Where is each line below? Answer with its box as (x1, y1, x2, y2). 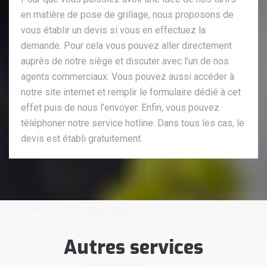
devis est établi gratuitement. (21, 132, 142, 144)
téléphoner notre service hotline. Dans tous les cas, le (21, 117, 244, 129)
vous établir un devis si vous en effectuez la (21, 24, 206, 36)
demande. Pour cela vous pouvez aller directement (21, 39, 232, 51)
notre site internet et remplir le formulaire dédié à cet (21, 86, 241, 98)
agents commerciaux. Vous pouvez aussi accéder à (21, 70, 234, 82)
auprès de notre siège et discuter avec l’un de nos (21, 55, 229, 67)
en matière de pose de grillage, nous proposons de (21, 8, 234, 20)
